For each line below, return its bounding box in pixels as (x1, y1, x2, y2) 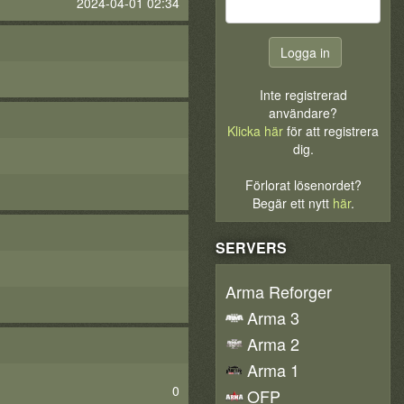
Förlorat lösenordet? (244, 176, 362, 194)
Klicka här (227, 122, 283, 140)
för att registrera (283, 122, 379, 140)
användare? (269, 104, 337, 122)
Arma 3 (247, 306, 299, 329)
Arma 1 (247, 358, 299, 381)
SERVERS (216, 237, 287, 258)
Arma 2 (247, 332, 299, 355)
